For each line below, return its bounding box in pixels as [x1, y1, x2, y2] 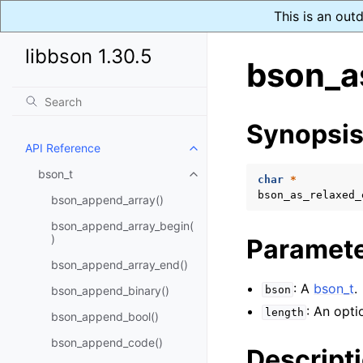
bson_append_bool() [51, 310, 159, 323]
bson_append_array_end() [51, 258, 188, 271]
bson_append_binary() [51, 284, 169, 297]
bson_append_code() [51, 335, 163, 349]
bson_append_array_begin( [51, 219, 194, 233]
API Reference [25, 141, 100, 155]
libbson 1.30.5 [25, 45, 152, 68]
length [264, 306, 304, 318]
